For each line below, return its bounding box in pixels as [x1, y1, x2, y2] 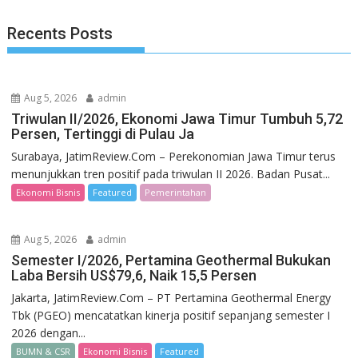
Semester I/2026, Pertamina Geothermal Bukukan [11, 251, 332, 268]
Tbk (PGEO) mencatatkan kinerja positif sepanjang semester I [11, 307, 331, 323]
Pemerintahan [145, 185, 207, 198]
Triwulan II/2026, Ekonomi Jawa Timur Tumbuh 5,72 [11, 109, 344, 127]
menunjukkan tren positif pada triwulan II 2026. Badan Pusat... [11, 165, 331, 181]
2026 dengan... [11, 324, 86, 340]
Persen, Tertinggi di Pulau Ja [11, 125, 195, 142]
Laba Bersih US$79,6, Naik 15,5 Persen [11, 266, 257, 284]
